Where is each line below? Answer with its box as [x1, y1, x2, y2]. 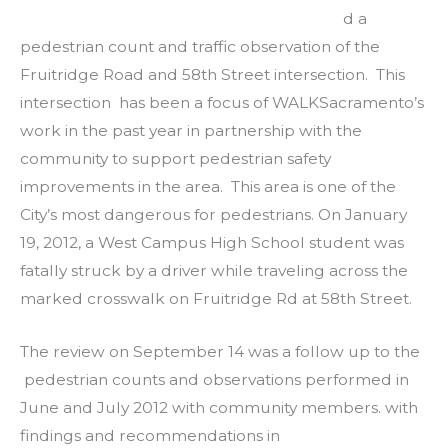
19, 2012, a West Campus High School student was [20, 233, 404, 253]
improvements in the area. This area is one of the [20, 177, 396, 197]
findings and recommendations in [20, 425, 280, 445]
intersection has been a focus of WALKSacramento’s [20, 93, 424, 113]
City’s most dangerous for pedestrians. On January [20, 205, 407, 225]
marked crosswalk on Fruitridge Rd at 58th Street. [20, 289, 412, 309]
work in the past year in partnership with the [20, 121, 362, 141]
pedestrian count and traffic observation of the [20, 37, 380, 57]
